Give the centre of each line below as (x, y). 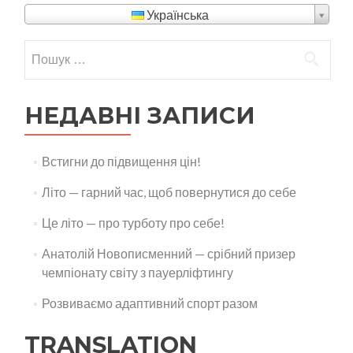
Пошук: (45, 48)
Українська (176, 14)
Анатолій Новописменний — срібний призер (168, 253)
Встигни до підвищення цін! (121, 161)
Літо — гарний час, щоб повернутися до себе (169, 191)
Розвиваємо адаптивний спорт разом (149, 303)
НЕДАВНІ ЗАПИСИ (140, 115)
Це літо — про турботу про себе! (133, 222)
